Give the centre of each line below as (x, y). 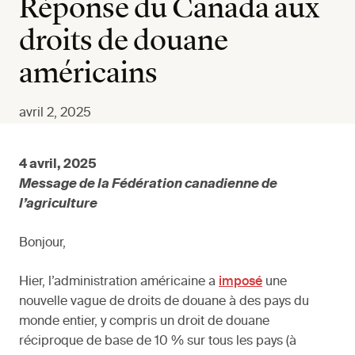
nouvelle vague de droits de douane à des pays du (164, 302)
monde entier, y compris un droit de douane (144, 322)
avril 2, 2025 (55, 114)
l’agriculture (58, 205)
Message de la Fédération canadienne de (148, 185)
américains (88, 75)
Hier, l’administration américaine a (119, 282)
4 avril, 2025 (58, 165)
